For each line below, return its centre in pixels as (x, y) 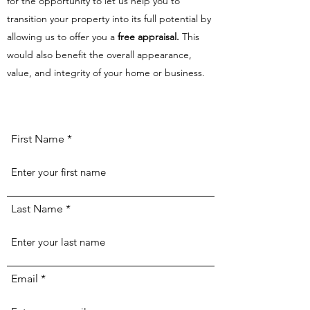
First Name (38, 139)
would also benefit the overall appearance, (99, 55)
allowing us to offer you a (62, 37)
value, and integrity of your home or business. (106, 73)
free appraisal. (148, 37)
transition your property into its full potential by (109, 19)
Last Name (37, 209)
